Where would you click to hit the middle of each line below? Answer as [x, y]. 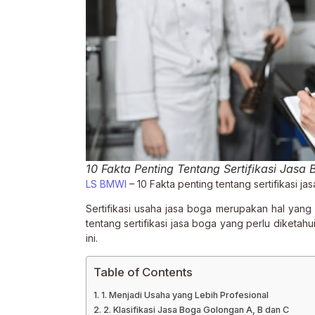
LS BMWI [106, 184]
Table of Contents [143, 272]
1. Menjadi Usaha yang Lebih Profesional [185, 295]
